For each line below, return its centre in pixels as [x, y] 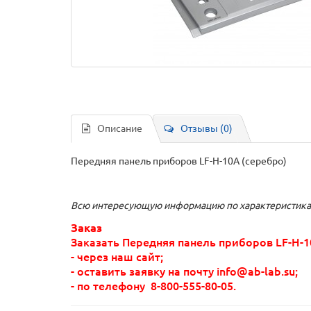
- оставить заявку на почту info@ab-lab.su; [184, 272]
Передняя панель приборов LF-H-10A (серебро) [179, 161]
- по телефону [111, 286]
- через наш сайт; [117, 257]
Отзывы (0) [207, 129]
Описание [120, 129]
